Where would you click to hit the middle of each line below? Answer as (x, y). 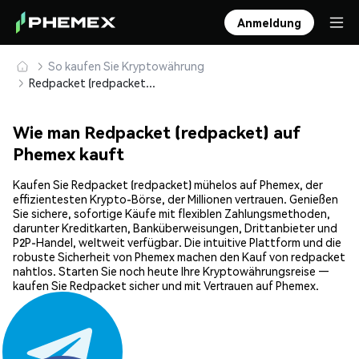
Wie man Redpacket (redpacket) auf (157, 132)
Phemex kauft (69, 154)
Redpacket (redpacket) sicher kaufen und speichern (151, 83)
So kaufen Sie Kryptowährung (126, 66)
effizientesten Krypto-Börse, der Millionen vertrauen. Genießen (175, 199)
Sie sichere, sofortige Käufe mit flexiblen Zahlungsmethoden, (171, 214)
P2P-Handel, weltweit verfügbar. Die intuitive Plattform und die (177, 242)
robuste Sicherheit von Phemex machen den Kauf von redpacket (179, 257)
